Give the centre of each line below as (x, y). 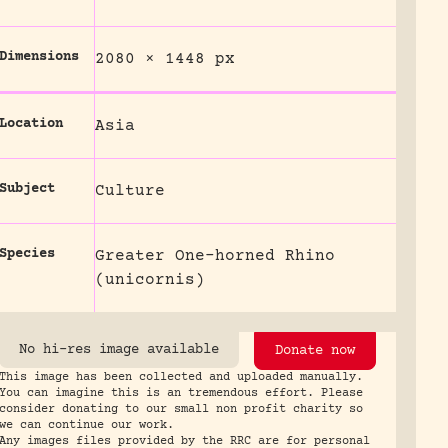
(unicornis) (149, 280)
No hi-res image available (118, 350)
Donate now (314, 351)
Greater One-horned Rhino (214, 256)
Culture (129, 191)
